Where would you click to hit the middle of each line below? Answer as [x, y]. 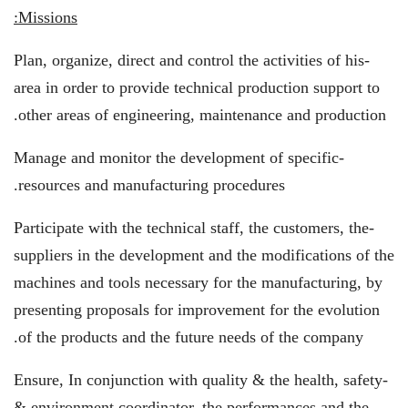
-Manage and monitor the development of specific [176, 158]
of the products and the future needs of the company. [191, 337]
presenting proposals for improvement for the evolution [197, 310]
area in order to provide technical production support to [197, 87]
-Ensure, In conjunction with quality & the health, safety [198, 380]
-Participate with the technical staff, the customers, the [191, 228]
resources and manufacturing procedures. [152, 185]
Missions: [48, 17]
